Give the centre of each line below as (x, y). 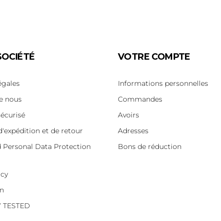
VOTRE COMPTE (154, 57)
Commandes (140, 99)
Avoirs (128, 115)
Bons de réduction (149, 147)
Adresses (133, 131)
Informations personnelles (163, 84)
